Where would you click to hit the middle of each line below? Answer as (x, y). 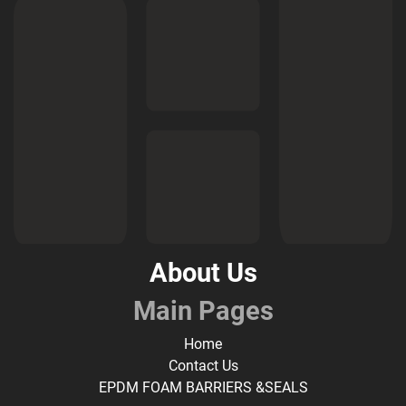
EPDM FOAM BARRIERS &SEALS (203, 387)
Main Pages (203, 311)
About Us (203, 273)
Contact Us (203, 366)
